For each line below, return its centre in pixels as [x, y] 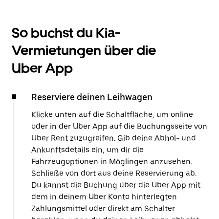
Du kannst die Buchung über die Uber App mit [116, 185]
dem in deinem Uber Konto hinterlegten [104, 197]
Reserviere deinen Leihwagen [92, 97]
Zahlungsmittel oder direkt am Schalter [103, 208]
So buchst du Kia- [66, 33]
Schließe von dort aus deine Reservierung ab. [114, 173]
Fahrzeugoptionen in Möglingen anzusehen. [112, 162]
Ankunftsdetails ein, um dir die [88, 150]
